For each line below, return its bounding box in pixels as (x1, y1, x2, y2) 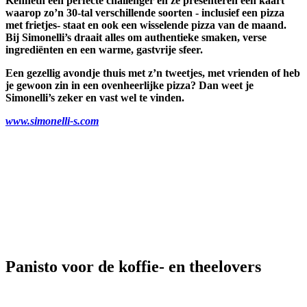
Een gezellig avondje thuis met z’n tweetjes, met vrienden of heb (5, 66, 300, 79)
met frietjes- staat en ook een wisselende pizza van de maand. (5, 19, 286, 31)
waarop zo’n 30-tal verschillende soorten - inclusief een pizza (5, 6, 284, 19)
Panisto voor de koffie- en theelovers (5, 257, 261, 275)
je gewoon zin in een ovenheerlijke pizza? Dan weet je (5, 79, 254, 91)
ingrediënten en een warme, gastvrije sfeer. (5, 43, 203, 56)
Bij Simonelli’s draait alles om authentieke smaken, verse (5, 31, 267, 43)
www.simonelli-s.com (5, 114, 99, 127)
